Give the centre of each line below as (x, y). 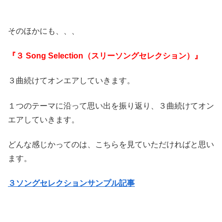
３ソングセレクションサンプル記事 (71, 183)
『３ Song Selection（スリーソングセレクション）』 (105, 55)
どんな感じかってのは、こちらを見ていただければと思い (111, 145)
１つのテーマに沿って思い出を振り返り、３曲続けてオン (111, 106)
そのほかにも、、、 (44, 31)
